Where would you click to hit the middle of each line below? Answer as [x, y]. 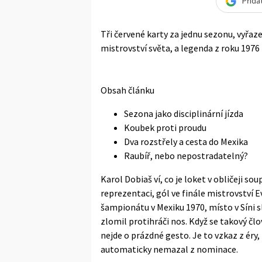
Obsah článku [127, 90]
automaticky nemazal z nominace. [169, 249]
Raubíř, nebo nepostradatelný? [186, 155]
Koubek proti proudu [165, 127]
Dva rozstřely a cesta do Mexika [186, 141]
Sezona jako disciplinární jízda [184, 113]
